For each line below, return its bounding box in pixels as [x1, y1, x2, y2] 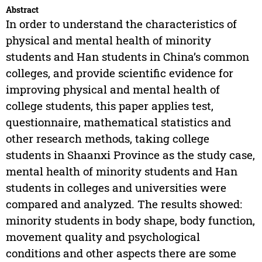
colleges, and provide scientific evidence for [5, 65, 233, 81]
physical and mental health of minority [5, 33, 211, 48]
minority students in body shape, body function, [5, 213, 255, 228]
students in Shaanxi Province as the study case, [5, 147, 255, 163]
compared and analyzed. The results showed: [5, 196, 242, 212]
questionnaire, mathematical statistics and [5, 115, 231, 130]
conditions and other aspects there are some [5, 246, 236, 261]
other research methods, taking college [5, 131, 209, 146]
